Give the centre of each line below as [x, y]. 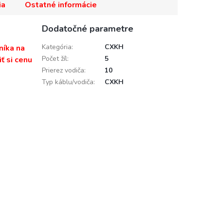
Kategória [56, 47]
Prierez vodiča [63, 70]
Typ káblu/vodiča [67, 82]
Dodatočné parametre [87, 28]
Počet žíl [54, 58]
